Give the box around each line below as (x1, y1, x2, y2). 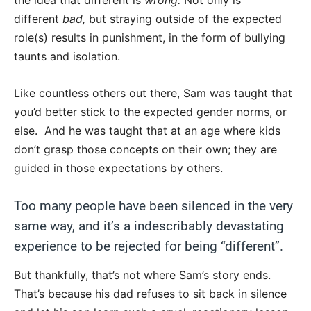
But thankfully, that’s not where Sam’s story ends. (14, 268, 271, 283)
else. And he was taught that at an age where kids (14, 124, 280, 138)
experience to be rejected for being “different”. (14, 238, 283, 255)
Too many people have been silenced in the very (14, 198, 293, 215)
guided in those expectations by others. (14, 161, 223, 176)
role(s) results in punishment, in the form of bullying (14, 31, 285, 45)
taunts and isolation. (14, 49, 120, 64)
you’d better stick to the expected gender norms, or (14, 105, 287, 119)
